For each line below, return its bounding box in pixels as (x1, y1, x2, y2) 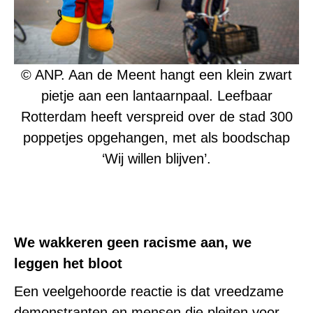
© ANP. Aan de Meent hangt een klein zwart (21, 66, 292, 82)
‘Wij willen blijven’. (102, 150, 211, 166)
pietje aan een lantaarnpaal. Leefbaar (41, 87, 272, 103)
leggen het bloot (14, 255, 122, 271)
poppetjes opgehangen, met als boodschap (23, 129, 290, 145)
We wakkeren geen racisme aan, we (14, 234, 252, 250)
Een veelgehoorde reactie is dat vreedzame (14, 283, 284, 299)
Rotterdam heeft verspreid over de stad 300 (20, 108, 293, 124)
